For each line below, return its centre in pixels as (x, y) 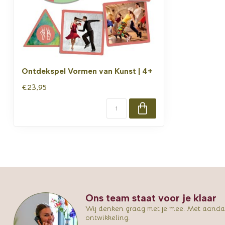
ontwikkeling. (107, 217)
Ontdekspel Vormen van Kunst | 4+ (87, 71)
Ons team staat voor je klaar (151, 198)
